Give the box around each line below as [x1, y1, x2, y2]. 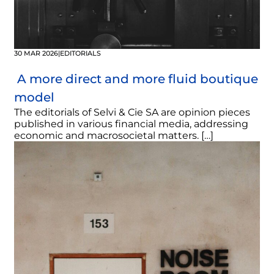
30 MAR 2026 [14, 49, 58, 58]
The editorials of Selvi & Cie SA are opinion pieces [14, 106, 250, 119]
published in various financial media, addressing [14, 118, 248, 130]
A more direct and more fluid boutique [14, 72, 258, 87]
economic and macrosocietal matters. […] [14, 130, 213, 142]
